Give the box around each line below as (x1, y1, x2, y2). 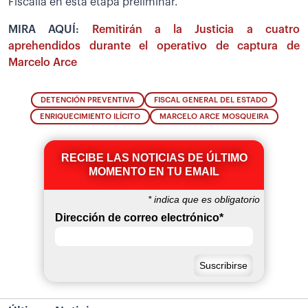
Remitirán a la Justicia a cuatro (91, 23, 300, 35)
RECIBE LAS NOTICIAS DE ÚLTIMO (60, 152, 247, 164)
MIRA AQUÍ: (8, 23, 92, 35)
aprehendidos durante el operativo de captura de (8, 40, 300, 52)
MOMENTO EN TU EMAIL (89, 166, 219, 178)
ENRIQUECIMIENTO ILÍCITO (39, 113, 140, 121)
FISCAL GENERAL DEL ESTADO (154, 96, 267, 104)
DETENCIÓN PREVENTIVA (41, 96, 135, 104)
